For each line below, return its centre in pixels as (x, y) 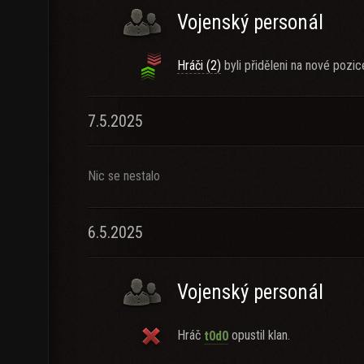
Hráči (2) (199, 65)
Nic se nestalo (124, 176)
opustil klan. (259, 335)
